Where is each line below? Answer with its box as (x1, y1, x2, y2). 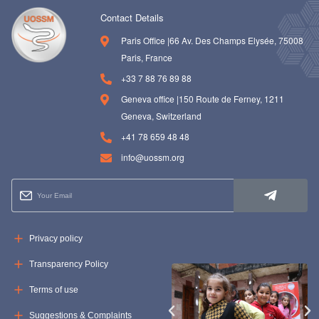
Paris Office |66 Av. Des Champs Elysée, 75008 (120, 34, 303, 47)
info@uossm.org (120, 151, 184, 164)
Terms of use (29, 285, 78, 296)
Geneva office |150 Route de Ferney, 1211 (120, 93, 284, 105)
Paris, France (120, 51, 172, 64)
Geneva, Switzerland (120, 110, 202, 122)
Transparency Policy (29, 259, 108, 270)
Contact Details (100, 11, 164, 25)
